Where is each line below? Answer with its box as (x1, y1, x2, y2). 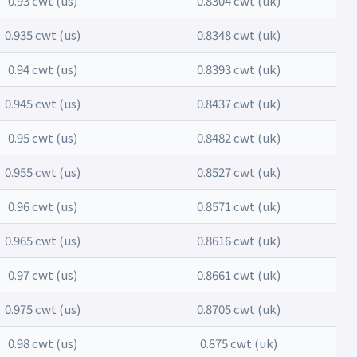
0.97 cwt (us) (8, 266, 77, 283)
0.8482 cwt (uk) (196, 129, 280, 146)
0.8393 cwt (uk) (196, 61, 280, 77)
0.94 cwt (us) (8, 61, 77, 77)
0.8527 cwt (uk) (196, 163, 280, 180)
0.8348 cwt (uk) (196, 26, 280, 43)
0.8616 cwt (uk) (196, 232, 280, 249)
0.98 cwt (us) (8, 335, 77, 351)
